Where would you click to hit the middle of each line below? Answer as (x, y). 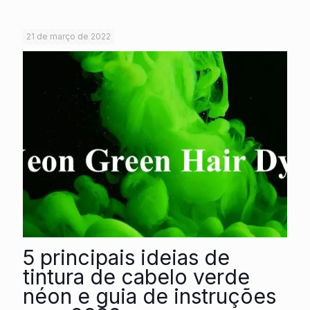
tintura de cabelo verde (136, 276)
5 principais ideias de (126, 257)
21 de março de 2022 (69, 36)
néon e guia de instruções (149, 296)
